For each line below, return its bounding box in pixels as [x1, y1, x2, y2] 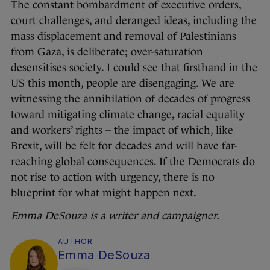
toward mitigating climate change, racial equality [11, 108, 245, 121]
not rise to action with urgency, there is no [11, 171, 215, 184]
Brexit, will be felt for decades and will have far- [11, 140, 237, 152]
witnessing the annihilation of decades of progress [11, 93, 250, 105]
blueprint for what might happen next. [11, 187, 196, 199]
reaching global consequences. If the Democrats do [11, 155, 255, 168]
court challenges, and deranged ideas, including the [11, 14, 257, 27]
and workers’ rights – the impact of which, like [11, 124, 233, 137]
